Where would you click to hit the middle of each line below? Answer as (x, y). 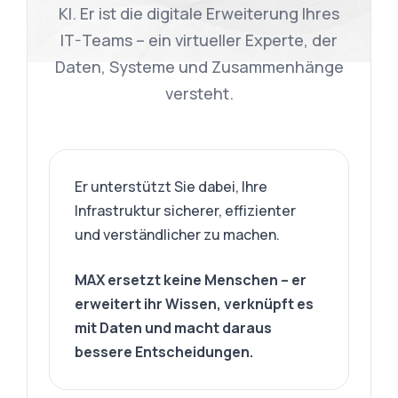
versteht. (199, 93)
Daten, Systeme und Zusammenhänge (199, 67)
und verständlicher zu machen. (178, 235)
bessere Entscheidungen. (164, 352)
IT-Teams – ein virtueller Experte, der (199, 40)
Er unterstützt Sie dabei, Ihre (171, 187)
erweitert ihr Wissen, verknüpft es (195, 304)
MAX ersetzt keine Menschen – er (191, 280)
